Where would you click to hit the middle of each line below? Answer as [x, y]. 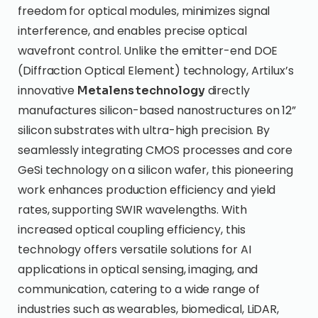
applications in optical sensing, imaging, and [138, 269]
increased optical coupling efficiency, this [132, 230]
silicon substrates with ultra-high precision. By [144, 130]
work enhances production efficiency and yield [147, 190]
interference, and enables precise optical [132, 31]
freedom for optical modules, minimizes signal [144, 11]
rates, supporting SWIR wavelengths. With [132, 210]
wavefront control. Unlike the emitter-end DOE [148, 51]
